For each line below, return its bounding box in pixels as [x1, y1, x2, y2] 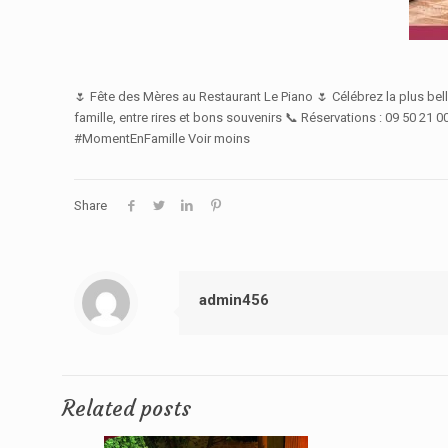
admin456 [199, 291, 269, 309]
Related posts [62, 395, 191, 422]
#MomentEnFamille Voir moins [74, 131, 251, 146]
